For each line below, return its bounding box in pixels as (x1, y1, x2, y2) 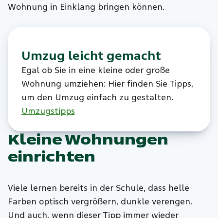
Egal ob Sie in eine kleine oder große (21, 65, 170, 75)
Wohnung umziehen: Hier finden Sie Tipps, (21, 78, 193, 89)
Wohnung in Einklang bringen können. (8, 1, 165, 12)
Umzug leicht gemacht (21, 48, 161, 63)
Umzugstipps (21, 106, 75, 116)
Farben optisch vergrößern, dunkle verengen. (8, 196, 192, 207)
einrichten (8, 148, 96, 165)
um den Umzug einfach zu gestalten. (21, 92, 173, 103)
